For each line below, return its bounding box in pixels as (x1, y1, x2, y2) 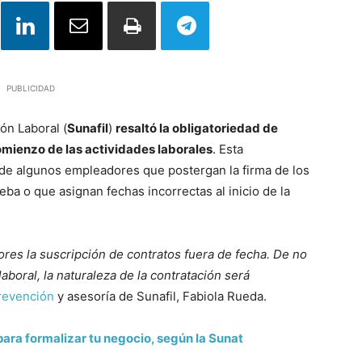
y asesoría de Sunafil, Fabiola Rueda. (54, 288, 267, 304)
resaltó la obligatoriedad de (116, 120, 278, 136)
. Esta (213, 141, 243, 157)
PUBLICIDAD (6, 83, 55, 93)
